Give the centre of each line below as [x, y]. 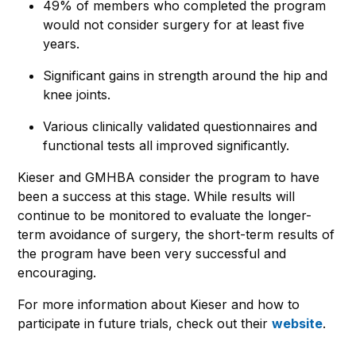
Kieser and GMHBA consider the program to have [168, 177]
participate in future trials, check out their [145, 323]
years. [61, 43]
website [297, 323]
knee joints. [77, 94]
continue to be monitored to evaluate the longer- [164, 215]
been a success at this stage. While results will [156, 196]
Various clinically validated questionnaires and [180, 126]
